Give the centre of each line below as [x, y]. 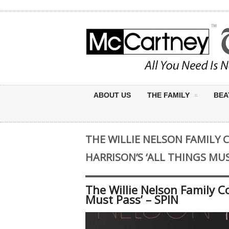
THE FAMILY [168, 95]
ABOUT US [112, 95]
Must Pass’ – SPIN [132, 199]
